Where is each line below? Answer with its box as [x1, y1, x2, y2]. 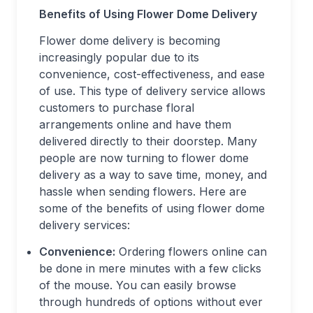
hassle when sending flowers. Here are [39, 184, 247, 199]
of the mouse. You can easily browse [39, 278, 236, 293]
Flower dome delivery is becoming [39, 34, 220, 48]
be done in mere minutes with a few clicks [39, 261, 261, 276]
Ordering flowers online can [115, 245, 267, 259]
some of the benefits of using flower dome [39, 201, 265, 216]
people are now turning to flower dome [39, 151, 249, 166]
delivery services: [39, 218, 133, 233]
